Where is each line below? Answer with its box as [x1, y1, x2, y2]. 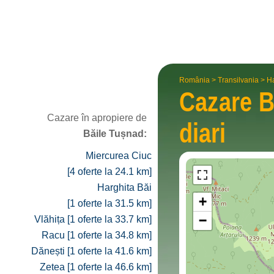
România [179, 76, 210, 84]
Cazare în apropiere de [47, 113, 147, 123]
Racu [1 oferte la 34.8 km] [42, 230, 152, 240]
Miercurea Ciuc [86, 150, 152, 161]
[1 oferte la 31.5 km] [67, 198, 152, 209]
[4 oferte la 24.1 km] [67, 166, 152, 177]
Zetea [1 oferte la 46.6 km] [40, 262, 152, 272]
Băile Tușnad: [83, 128, 147, 139]
